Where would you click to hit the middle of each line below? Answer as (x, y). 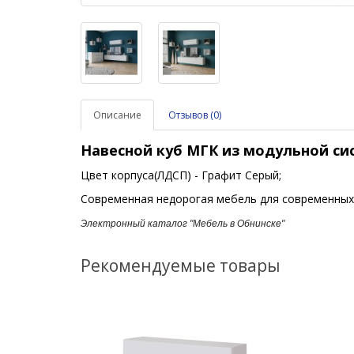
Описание (117, 115)
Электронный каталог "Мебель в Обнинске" (183, 224)
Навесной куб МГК (151, 150)
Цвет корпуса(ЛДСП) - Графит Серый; (183, 175)
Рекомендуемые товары (181, 265)
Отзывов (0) (195, 115)
